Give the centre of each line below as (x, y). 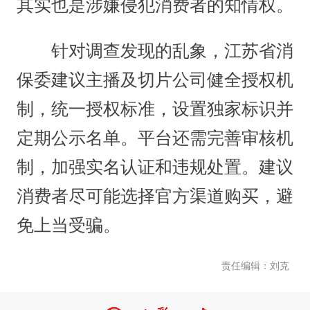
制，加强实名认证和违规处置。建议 (155, 167)
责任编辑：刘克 (256, 266)
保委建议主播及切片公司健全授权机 (155, 80)
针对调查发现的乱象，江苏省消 (155, 51)
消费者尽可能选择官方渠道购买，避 (155, 197)
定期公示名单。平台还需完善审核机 (155, 138)
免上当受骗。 (68, 226)
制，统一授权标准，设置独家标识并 (155, 109)
